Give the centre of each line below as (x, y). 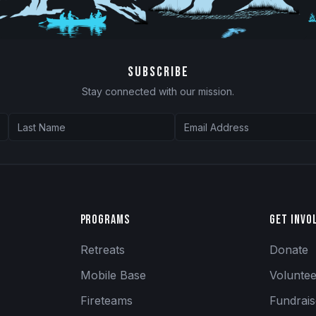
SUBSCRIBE (158, 72)
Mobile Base (113, 275)
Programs (105, 220)
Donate (289, 250)
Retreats (102, 250)
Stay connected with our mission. (158, 91)
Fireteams (106, 300)
